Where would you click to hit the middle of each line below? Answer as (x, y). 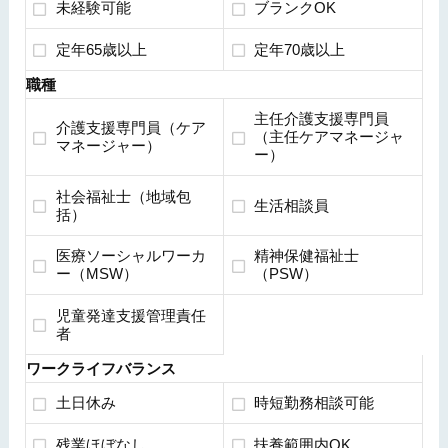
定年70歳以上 (300, 49)
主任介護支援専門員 (322, 119)
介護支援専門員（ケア (130, 128)
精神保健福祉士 (307, 256)
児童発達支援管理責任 (130, 315)
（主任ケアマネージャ (329, 137)
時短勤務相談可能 (314, 403)
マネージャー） (108, 146)
